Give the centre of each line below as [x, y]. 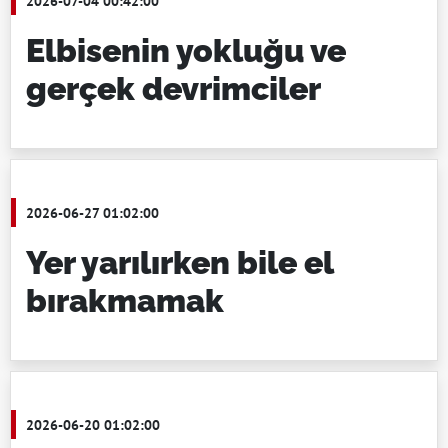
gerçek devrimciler [173, 88]
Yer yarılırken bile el [179, 262]
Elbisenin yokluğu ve [186, 50]
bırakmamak [125, 300]
